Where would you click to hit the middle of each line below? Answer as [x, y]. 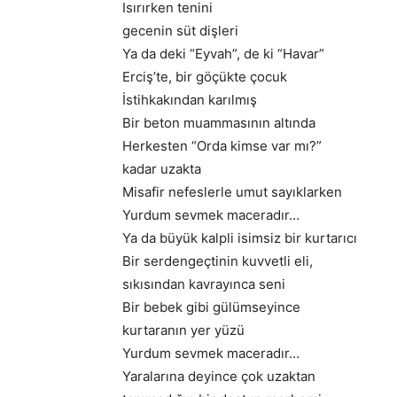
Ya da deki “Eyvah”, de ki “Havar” [223, 54]
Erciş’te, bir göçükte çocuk [205, 77]
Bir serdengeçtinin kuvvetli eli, [218, 261]
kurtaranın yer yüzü [183, 330]
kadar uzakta [162, 169]
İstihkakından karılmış [190, 100]
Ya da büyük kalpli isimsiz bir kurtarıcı [240, 238]
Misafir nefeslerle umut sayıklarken [232, 192]
